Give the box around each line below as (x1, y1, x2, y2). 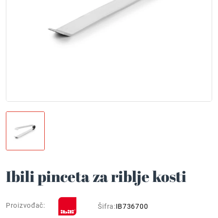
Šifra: (98, 202, 116, 210)
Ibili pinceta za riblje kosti (6, 166, 186, 186)
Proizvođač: (6, 201, 45, 210)
